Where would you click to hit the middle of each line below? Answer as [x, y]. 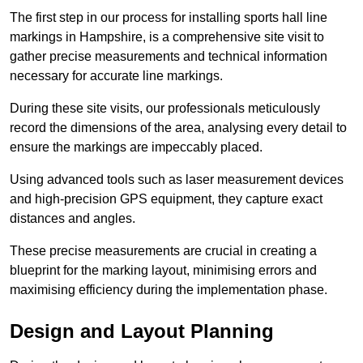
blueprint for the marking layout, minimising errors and [163, 270]
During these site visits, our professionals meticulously [165, 108]
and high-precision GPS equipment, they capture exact [166, 199]
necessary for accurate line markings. [116, 75]
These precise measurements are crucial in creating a [163, 250]
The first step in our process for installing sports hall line [169, 17]
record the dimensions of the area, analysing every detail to [178, 127]
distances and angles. [73, 218]
